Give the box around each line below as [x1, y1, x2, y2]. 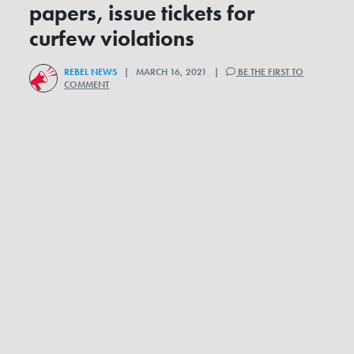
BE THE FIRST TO [235, 66, 304, 79]
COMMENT [64, 78, 110, 92]
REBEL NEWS [64, 66, 118, 79]
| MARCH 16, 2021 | [117, 66, 227, 79]
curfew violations [29, 25, 195, 53]
